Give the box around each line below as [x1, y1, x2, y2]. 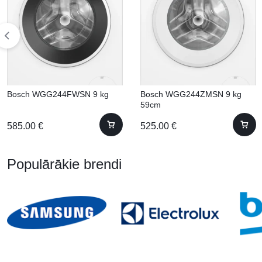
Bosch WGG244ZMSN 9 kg [140, 89, 242, 99]
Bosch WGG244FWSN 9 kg [7, 89, 109, 99]
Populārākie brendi [7, 156, 122, 172]
